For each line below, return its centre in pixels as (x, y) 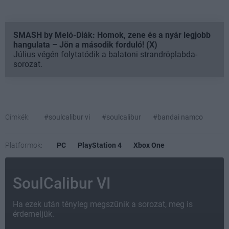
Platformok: (24, 145)
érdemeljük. (33, 214)
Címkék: (17, 117)
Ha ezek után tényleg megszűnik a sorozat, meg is (103, 204)
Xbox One (149, 145)
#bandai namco (178, 117)
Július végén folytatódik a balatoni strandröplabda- (105, 54)
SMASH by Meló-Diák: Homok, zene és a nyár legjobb (112, 35)
